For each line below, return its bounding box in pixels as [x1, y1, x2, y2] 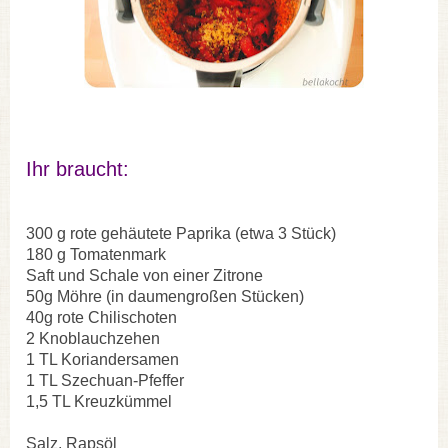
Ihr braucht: [26, 157, 129, 180]
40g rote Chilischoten [26, 308, 177, 326]
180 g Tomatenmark [26, 245, 166, 263]
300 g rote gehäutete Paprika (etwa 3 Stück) [26, 224, 336, 242]
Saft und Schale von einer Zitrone [26, 266, 263, 284]
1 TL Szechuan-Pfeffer [26, 371, 184, 389]
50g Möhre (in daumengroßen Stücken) [26, 287, 304, 305]
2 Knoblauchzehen [26, 329, 160, 347]
